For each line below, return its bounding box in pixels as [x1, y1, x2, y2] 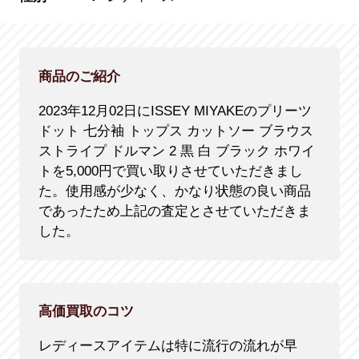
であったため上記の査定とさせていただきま [38, 203, 311, 219]
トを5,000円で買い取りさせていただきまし [38, 163, 303, 179]
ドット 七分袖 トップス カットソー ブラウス [38, 123, 313, 139]
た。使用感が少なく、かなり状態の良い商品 [38, 183, 311, 199]
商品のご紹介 [38, 68, 120, 84]
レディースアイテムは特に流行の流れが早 [38, 338, 297, 354]
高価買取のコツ [38, 304, 134, 320]
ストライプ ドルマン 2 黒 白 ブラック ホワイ [38, 143, 315, 159]
